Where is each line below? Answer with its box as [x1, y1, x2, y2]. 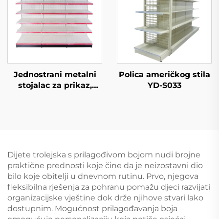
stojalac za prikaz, [18, 81, 92, 90]
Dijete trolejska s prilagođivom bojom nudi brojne [7, 150, 200, 159]
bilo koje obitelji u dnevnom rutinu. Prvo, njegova [7, 172, 198, 181]
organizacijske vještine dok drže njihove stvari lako [7, 193, 203, 202]
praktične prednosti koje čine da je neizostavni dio [7, 161, 203, 170]
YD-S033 [147, 81, 181, 90]
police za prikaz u [19, 91, 91, 101]
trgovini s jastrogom [13, 102, 97, 111]
